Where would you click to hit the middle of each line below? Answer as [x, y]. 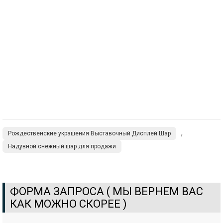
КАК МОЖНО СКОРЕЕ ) [68, 204]
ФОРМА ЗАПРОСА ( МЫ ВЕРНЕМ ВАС [107, 191]
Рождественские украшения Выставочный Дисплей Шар [89, 133]
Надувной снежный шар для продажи [62, 146]
